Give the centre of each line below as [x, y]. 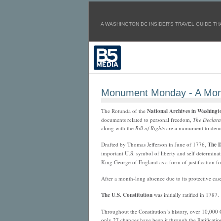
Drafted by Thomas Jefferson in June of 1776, [154, 144]
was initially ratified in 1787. [185, 195]
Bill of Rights [150, 128]
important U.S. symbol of [131, 153]
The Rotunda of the [124, 111]
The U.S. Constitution [127, 195]
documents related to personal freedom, [147, 120]
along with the [118, 128]
